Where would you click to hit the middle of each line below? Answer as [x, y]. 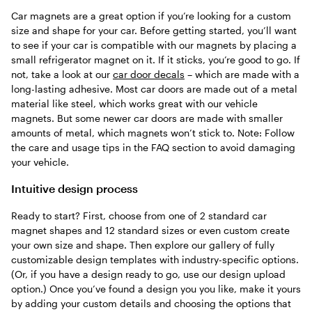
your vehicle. [40, 162]
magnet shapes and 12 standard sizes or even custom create [150, 231]
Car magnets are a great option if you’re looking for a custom [151, 15]
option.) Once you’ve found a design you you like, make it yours [156, 289]
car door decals [149, 74]
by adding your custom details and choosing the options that [151, 304]
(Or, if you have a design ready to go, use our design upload [148, 274]
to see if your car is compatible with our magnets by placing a [154, 45]
